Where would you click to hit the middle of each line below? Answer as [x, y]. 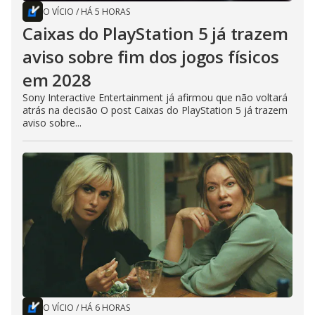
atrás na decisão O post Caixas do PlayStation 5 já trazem [155, 110]
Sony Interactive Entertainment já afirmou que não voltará [155, 98]
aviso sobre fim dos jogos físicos [151, 57]
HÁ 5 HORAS [105, 12]
